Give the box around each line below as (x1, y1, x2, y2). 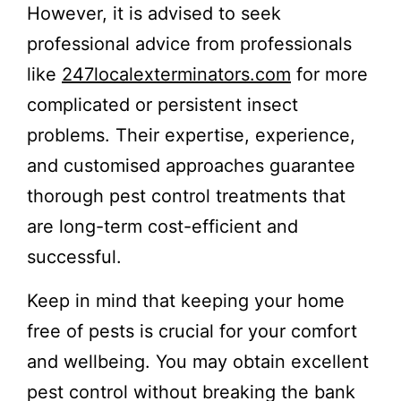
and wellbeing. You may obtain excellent (27, 351, 369, 373)
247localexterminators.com (62, 64, 291, 86)
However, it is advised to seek (27, 3, 281, 25)
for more (291, 64, 368, 86)
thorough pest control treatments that (27, 185, 346, 208)
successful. (27, 246, 122, 269)
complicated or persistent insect (27, 94, 298, 116)
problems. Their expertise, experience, (27, 124, 355, 147)
